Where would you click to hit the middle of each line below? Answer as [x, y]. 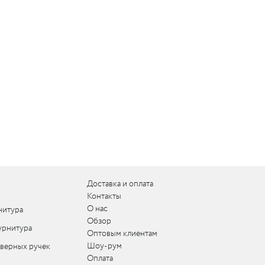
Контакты [104, 196]
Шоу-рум [105, 246]
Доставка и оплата [120, 184]
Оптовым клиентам [122, 233]
